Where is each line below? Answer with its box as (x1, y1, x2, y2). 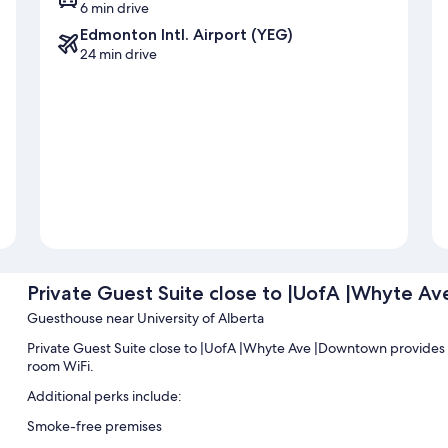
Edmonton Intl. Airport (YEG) (80, 25, 293, 45)
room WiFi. (26, 357, 94, 376)
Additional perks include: (26, 387, 182, 406)
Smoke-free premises (26, 417, 162, 436)
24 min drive (80, 45, 157, 64)
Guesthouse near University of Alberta (26, 309, 264, 328)
